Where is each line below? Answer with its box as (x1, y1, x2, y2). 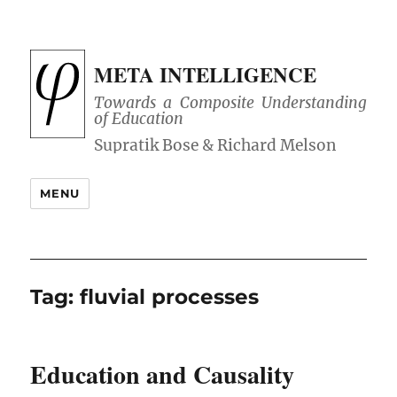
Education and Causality (30, 356, 295, 393)
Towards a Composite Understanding (94, 93, 367, 113)
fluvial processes (80, 284, 260, 310)
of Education (94, 109, 184, 129)
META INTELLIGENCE (94, 59, 317, 90)
